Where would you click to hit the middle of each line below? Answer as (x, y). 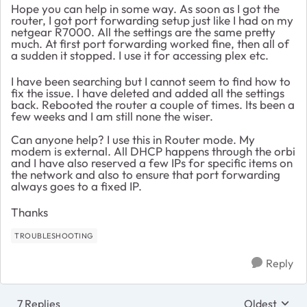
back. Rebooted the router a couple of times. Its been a (153, 104)
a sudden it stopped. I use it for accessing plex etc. (141, 55)
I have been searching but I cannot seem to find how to (151, 81)
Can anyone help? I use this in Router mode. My (133, 139)
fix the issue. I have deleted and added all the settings (148, 93)
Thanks (29, 212)
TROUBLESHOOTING (54, 235)
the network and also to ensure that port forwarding (146, 174)
